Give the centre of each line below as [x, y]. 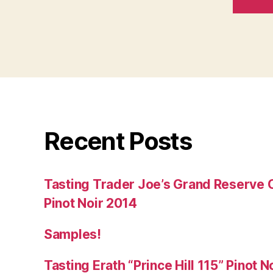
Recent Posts [118, 141]
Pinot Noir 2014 [90, 203]
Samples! [73, 234]
